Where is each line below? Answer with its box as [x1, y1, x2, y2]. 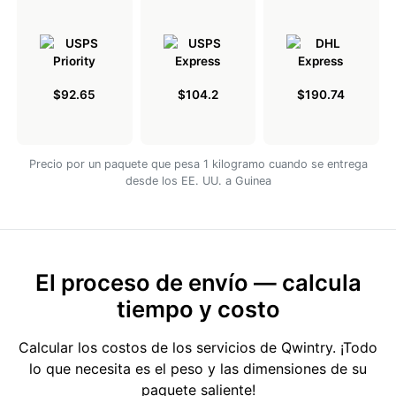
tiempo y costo [116, 295, 280, 324]
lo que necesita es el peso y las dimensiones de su [29, 360, 367, 378]
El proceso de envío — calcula [34, 269, 362, 297]
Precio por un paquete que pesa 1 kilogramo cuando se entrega [28, 157, 368, 171]
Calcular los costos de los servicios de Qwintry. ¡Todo [19, 339, 377, 357]
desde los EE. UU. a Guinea [125, 174, 271, 188]
